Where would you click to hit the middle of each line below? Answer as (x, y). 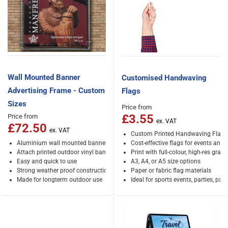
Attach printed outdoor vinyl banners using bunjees (87, 152)
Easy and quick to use (47, 161)
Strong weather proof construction (64, 170)
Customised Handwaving (164, 78)
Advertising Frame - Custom (56, 90)
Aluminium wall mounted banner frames (72, 143)
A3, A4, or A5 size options (165, 161)
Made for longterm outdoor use (59, 179)
